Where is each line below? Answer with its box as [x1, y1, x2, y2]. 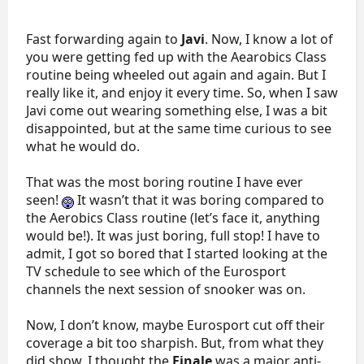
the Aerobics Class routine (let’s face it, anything [26, 209, 320, 227]
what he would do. [26, 137, 140, 155]
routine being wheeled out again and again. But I [26, 66, 326, 84]
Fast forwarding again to [26, 30, 181, 48]
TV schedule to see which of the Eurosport [26, 262, 286, 280]
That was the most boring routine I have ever [26, 173, 303, 191]
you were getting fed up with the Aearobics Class [26, 48, 327, 66]
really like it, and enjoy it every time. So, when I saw [26, 84, 338, 102]
